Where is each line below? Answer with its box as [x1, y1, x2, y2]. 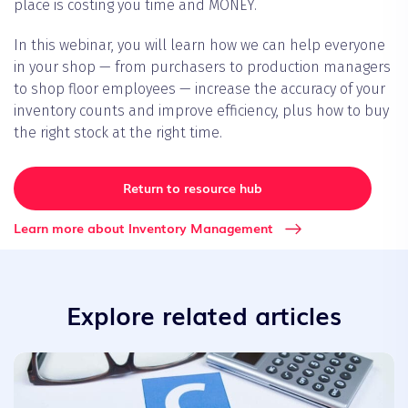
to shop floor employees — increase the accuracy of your [14, 80, 385, 98]
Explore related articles [66, 296, 342, 333]
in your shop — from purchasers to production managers [14, 58, 391, 76]
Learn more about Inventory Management [14, 219, 273, 238]
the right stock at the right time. [14, 124, 222, 142]
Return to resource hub [123, 178, 262, 198]
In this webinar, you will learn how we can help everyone [14, 36, 385, 55]
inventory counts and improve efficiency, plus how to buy [14, 102, 389, 120]
